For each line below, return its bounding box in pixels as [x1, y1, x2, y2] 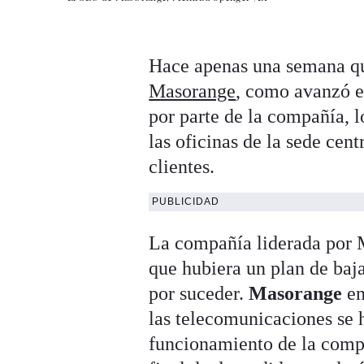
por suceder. [149, 283, 249, 305]
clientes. [149, 156, 215, 178]
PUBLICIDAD [152, 196, 220, 208]
